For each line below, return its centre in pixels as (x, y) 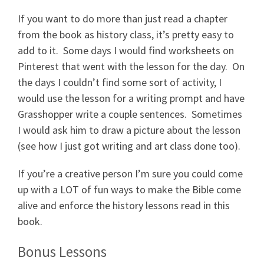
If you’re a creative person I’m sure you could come (130, 173)
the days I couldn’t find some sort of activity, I (120, 82)
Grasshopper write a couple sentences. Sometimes (130, 114)
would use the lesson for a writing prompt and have (131, 98)
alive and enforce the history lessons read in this (124, 205)
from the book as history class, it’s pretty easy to (126, 34)
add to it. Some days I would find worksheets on (126, 50)
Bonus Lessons (62, 251)
